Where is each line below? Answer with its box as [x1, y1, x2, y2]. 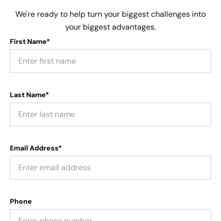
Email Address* [10, 143, 62, 152]
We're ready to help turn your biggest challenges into [15, 8, 206, 19]
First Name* [10, 37, 50, 46]
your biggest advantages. [65, 21, 156, 32]
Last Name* [10, 90, 49, 99]
